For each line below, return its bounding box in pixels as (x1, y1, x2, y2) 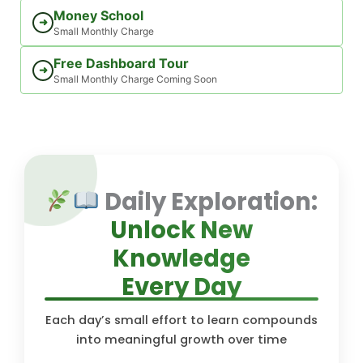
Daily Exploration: (99, 185, 318, 218)
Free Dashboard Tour (53, 55, 189, 71)
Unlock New (110, 213, 253, 246)
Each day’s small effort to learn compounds (45, 312, 318, 328)
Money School (53, 7, 143, 23)
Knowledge (113, 241, 250, 275)
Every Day (122, 270, 241, 303)
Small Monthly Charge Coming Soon (53, 73, 217, 85)
